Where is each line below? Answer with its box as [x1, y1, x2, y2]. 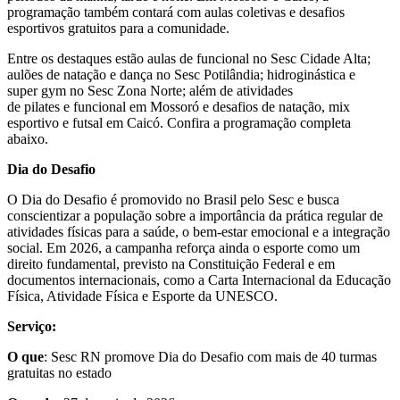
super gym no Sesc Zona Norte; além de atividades [7, 82, 293, 98]
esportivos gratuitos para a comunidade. [7, 20, 233, 36]
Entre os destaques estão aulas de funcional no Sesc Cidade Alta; [7, 50, 371, 66]
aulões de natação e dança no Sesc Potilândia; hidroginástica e [7, 66, 355, 82]
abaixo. [7, 130, 52, 146]
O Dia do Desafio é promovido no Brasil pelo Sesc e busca [7, 191, 339, 207]
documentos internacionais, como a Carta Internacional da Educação [7, 271, 391, 287]
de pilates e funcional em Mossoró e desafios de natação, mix [7, 98, 350, 114]
